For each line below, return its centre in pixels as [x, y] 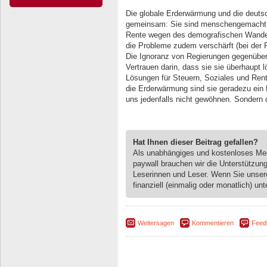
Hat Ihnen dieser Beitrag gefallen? [195, 142]
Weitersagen [156, 223]
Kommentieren [213, 223]
